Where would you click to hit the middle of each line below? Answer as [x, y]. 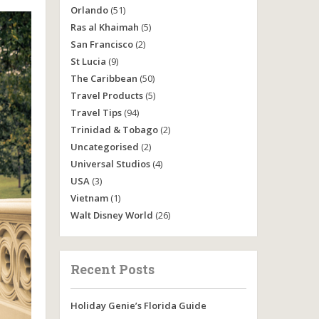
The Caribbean [104, 78]
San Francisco [101, 44]
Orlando [89, 10]
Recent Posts [112, 269]
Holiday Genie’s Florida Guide [138, 305]
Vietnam [89, 198]
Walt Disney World [111, 215]
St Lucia [88, 61]
